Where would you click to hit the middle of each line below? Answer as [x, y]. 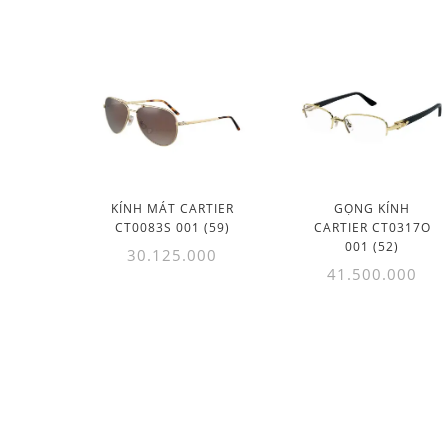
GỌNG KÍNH [372, 209]
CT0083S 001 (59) [172, 228]
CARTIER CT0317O [372, 228]
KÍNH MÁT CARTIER [172, 209]
